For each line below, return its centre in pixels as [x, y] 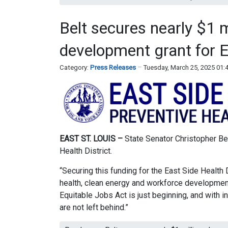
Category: [75, 67]
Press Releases [113, 67]
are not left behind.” [94, 207]
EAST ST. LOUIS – [91, 138]
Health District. [86, 151]
